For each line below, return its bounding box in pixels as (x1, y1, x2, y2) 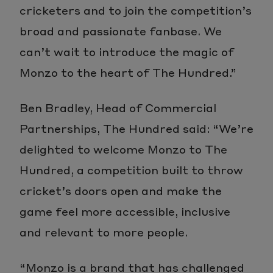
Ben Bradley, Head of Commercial (19, 99, 216, 116)
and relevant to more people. (19, 223, 188, 240)
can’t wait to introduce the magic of (19, 43, 234, 60)
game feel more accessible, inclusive (19, 202, 230, 219)
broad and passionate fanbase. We (19, 22, 222, 39)
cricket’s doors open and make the (19, 182, 222, 199)
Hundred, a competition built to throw (19, 161, 243, 178)
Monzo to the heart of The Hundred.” (19, 63, 236, 80)
